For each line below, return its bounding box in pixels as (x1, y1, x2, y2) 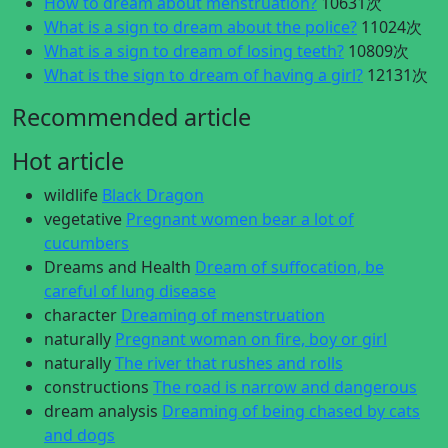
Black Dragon (102, 184, 204, 206)
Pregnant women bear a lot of (126, 208, 354, 230)
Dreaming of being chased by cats (162, 400, 420, 422)
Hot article (12, 145, 124, 177)
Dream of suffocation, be (195, 256, 384, 278)
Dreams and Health (44, 256, 191, 278)
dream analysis (44, 400, 158, 422)
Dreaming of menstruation (121, 304, 325, 326)
